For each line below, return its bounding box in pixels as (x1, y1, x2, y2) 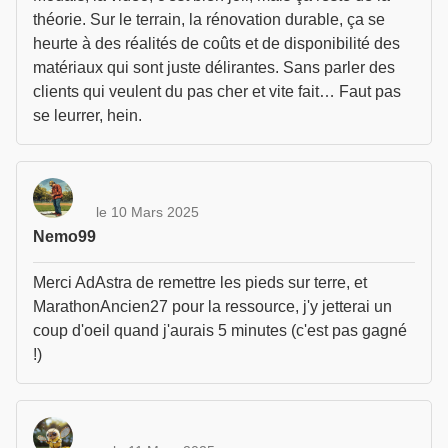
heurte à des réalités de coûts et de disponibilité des (33, 35, 400, 52)
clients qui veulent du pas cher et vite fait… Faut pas (33, 83, 401, 100)
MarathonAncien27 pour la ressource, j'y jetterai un (33, 298, 392, 315)
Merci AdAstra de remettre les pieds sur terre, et (33, 274, 367, 291)
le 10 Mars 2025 (96, 203, 199, 220)
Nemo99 (33, 228, 96, 245)
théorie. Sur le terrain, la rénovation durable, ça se (33, 11, 385, 28)
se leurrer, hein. (33, 107, 142, 124)
